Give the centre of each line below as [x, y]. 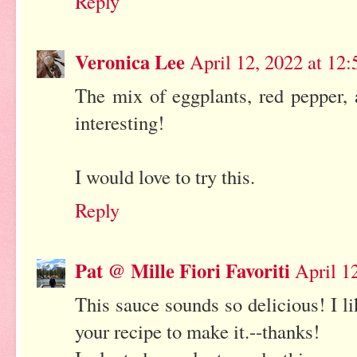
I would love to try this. [165, 177]
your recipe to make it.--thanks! [197, 331]
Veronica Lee [130, 62]
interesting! [120, 123]
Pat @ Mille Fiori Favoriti [182, 271]
